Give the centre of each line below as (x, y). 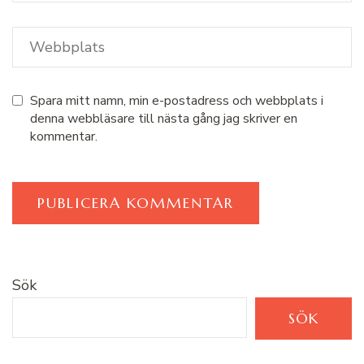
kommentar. (64, 136)
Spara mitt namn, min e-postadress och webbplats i (177, 100)
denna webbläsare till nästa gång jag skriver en (164, 118)
